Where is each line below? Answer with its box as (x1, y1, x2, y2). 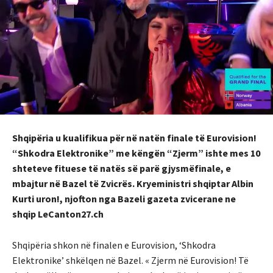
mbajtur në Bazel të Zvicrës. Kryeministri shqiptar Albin (12, 177, 253, 190)
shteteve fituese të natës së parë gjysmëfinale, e (12, 161, 231, 174)
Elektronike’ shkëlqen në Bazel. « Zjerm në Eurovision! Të (12, 253, 249, 266)
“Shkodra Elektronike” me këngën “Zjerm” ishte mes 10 (12, 146, 260, 159)
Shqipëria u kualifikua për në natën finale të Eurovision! (12, 131, 257, 144)
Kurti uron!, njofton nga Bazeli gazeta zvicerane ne (12, 192, 236, 205)
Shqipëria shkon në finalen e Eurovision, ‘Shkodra (12, 238, 216, 251)
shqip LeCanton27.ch (12, 207, 105, 220)
